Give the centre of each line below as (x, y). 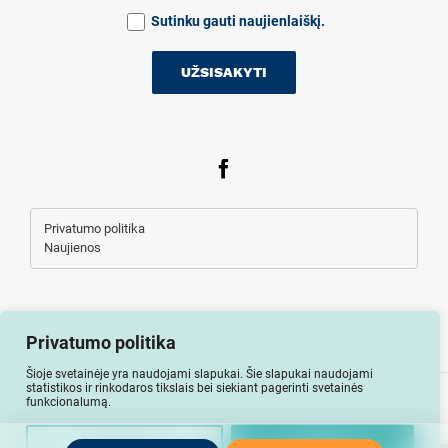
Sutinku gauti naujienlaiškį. (238, 20)
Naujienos (72, 248)
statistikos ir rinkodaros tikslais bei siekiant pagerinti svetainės (194, 388)
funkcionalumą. (70, 402)
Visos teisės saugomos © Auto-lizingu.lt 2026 (224, 398)
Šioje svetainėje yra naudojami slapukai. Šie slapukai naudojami (199, 374)
